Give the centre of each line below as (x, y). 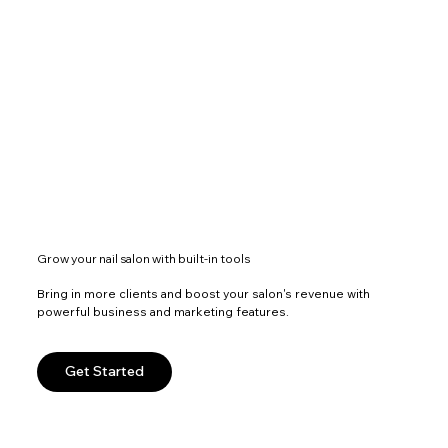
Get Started (105, 371)
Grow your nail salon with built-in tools (144, 259)
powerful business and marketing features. (163, 311)
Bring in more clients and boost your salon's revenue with (204, 293)
